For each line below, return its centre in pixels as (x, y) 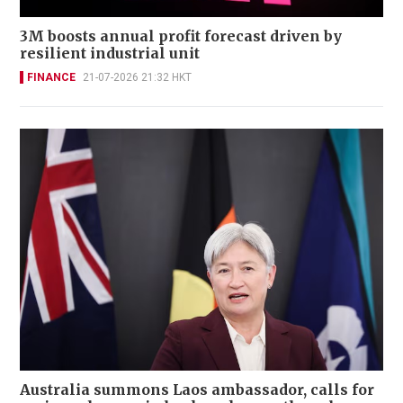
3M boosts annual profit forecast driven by (181, 36)
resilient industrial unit (110, 53)
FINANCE (51, 77)
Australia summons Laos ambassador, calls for (197, 390)
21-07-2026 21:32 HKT (137, 77)
